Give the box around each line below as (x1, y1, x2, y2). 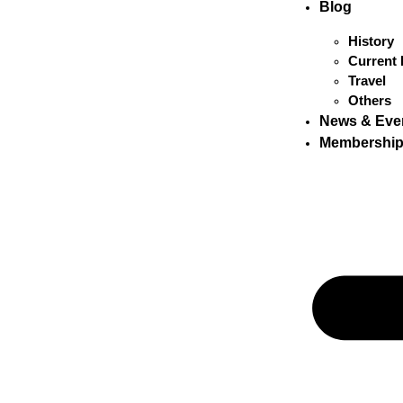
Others (348, 93, 392, 108)
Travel (348, 73, 387, 88)
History (348, 33, 395, 49)
